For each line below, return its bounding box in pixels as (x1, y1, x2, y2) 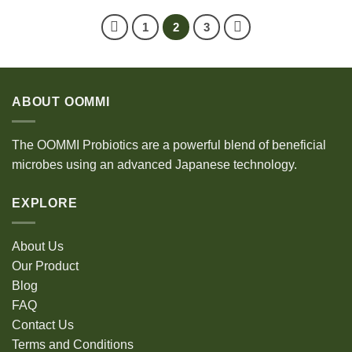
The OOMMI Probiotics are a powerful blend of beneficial (12, 138, 326, 152)
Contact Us (12, 317, 74, 332)
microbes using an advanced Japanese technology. (12, 158, 297, 171)
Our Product (12, 258, 79, 273)
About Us (12, 239, 64, 253)
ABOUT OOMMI (12, 95, 110, 109)
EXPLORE (12, 196, 78, 210)
